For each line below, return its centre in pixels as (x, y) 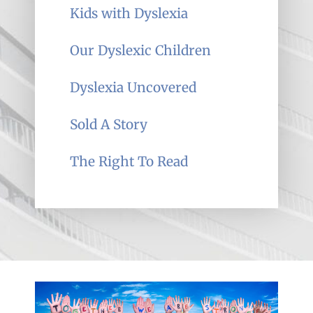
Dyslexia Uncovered (133, 87)
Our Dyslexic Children (140, 50)
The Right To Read (129, 161)
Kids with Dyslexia (129, 13)
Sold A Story (109, 124)
